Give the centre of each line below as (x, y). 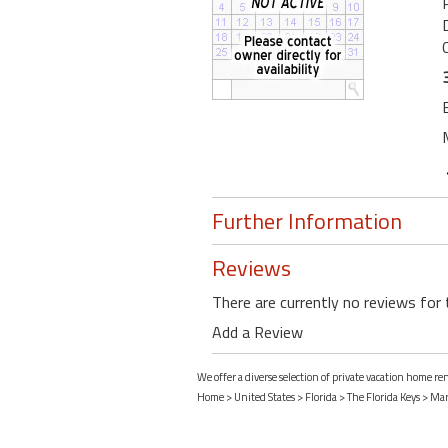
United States (264, 397)
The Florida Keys (383, 397)
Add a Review (257, 332)
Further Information (307, 221)
